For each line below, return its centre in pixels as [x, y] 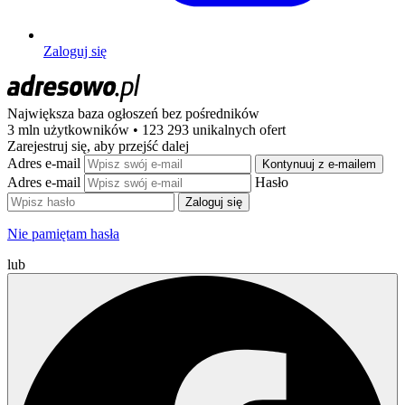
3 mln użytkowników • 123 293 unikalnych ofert [146, 129]
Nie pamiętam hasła [63, 233]
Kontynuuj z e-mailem [319, 164]
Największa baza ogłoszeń [85, 113]
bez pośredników [211, 113]
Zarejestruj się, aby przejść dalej [98, 146]
